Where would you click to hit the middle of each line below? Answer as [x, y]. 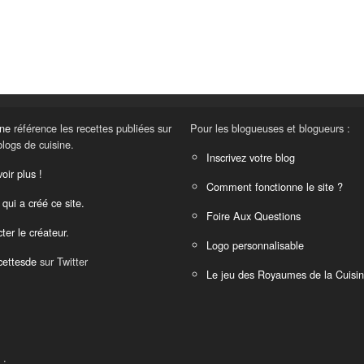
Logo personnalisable [255, 245]
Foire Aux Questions [253, 216]
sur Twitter [62, 262]
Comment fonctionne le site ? [275, 187]
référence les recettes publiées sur [91, 128]
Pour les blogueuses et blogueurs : [270, 128]
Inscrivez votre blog [251, 158]
